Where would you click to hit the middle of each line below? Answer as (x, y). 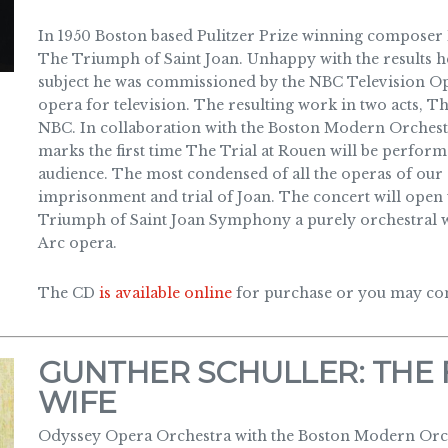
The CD (68, 292)
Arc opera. (77, 242)
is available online (165, 292)
